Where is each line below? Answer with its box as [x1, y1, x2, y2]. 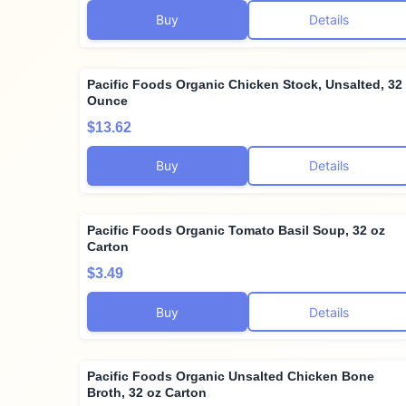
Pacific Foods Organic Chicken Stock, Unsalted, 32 [87, 76, 402, 92]
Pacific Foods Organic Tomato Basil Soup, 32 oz [87, 222, 385, 237]
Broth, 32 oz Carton [87, 385, 207, 401]
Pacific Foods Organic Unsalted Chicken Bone [87, 369, 374, 384]
